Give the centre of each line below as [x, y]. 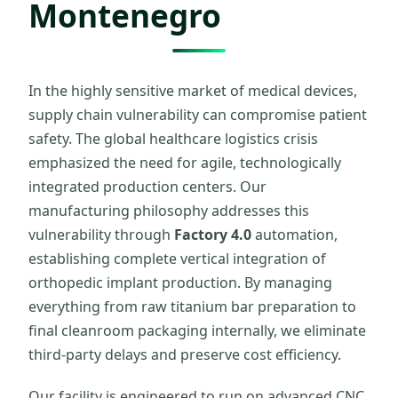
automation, [295, 235]
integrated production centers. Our [147, 187]
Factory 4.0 [213, 235]
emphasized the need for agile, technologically [185, 163]
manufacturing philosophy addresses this [169, 211]
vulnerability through [101, 235]
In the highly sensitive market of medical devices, [193, 91]
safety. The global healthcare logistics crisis [173, 139]
